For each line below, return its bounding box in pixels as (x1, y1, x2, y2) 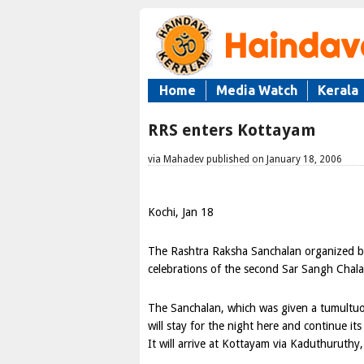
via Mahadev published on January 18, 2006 (148, 154, 342, 165)
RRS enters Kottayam (148, 120, 316, 140)
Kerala (318, 83, 358, 97)
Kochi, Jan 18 (148, 206, 214, 219)
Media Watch (216, 83, 297, 97)
